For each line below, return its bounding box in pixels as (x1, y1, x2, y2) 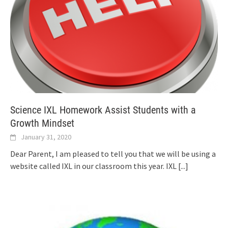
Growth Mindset (10, 117, 74, 130)
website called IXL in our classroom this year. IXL (10, 161, 178, 172)
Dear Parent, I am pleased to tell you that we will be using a (10, 149, 216, 159)
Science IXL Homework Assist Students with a (10, 104, 196, 117)
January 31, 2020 (21, 132, 71, 142)
